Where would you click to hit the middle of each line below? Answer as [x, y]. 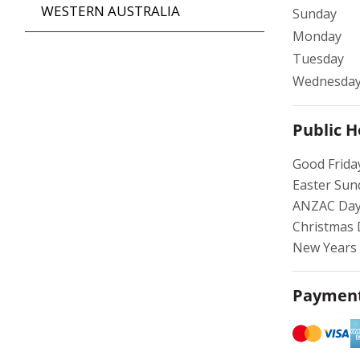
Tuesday [318, 59]
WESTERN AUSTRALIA [110, 11]
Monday [317, 37]
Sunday [315, 14]
